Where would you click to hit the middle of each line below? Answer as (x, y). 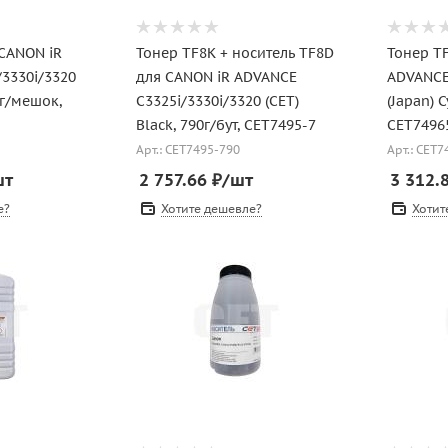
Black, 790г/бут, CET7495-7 (225, 125)
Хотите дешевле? (211, 208)
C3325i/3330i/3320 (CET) (217, 101)
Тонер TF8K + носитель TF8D (234, 53)
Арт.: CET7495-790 (187, 150)
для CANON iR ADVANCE (216, 77)
